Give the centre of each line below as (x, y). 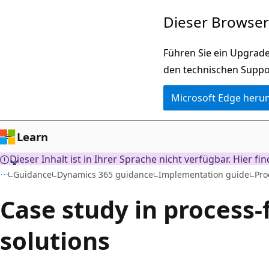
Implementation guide (204, 174)
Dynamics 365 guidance (105, 174)
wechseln (30, 51)
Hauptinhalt (36, 34)
